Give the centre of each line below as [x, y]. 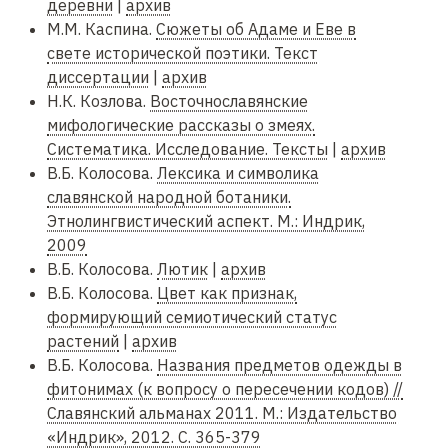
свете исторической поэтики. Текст [182, 53]
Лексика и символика [238, 173]
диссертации [98, 77]
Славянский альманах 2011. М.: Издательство [222, 413]
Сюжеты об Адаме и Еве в [256, 29]
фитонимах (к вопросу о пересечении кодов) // [225, 389]
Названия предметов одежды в [279, 365]
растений [83, 341]
